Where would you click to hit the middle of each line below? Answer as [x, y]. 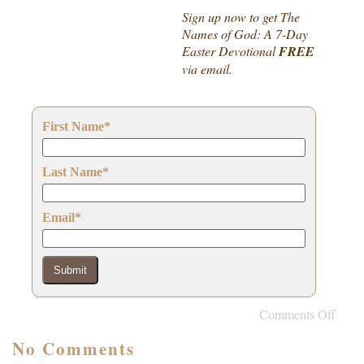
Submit [70, 270]
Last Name [72, 172]
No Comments [74, 349]
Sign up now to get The [241, 17]
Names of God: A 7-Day [245, 34]
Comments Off [297, 314]
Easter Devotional [230, 51]
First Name [73, 126]
